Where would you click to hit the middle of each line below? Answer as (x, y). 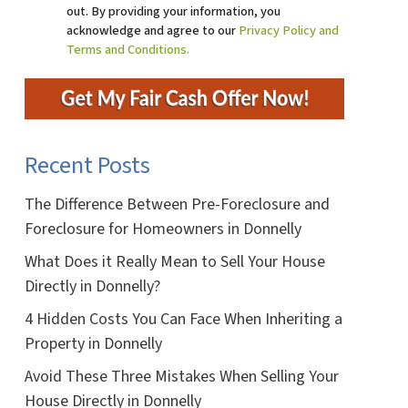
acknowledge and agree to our (153, 30)
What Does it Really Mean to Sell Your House (174, 261)
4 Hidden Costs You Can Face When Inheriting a (183, 319)
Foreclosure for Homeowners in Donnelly (163, 229)
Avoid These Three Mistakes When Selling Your (181, 376)
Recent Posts (87, 165)
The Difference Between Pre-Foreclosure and (177, 204)
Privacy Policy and (289, 30)
